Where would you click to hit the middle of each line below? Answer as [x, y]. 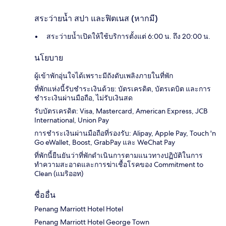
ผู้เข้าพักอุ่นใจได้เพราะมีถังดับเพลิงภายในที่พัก [104, 75]
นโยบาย [49, 58]
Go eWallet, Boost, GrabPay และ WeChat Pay [105, 142]
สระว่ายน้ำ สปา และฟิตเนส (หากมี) [96, 18]
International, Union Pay [72, 120]
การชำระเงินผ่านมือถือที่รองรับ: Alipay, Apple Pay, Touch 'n [125, 133]
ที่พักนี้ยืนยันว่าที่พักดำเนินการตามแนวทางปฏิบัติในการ [119, 155]
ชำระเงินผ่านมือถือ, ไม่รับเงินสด [83, 98]
